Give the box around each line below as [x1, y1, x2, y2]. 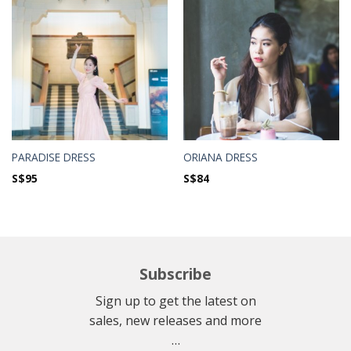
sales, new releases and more [89, 311, 262, 329]
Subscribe [139, 263, 212, 285]
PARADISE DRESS [11, 149, 96, 165]
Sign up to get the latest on [95, 291, 256, 309]
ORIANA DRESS [183, 149, 258, 165]
